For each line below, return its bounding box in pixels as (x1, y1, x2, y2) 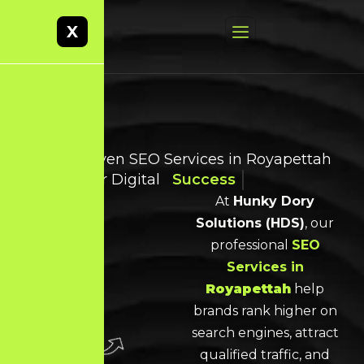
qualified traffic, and (200, 347, 330, 362)
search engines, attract (191, 325, 339, 340)
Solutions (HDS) (196, 215, 305, 231)
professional (210, 237, 292, 253)
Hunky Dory (233, 193, 314, 209)
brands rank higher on (193, 303, 337, 318)
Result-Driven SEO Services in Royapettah (24, 150, 331, 168)
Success (172, 171, 236, 188)
